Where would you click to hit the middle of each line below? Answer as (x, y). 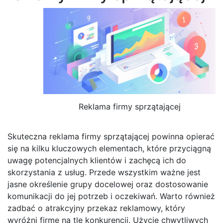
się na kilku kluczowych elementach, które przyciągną (109, 149)
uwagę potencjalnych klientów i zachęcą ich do (97, 161)
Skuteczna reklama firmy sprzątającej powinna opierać (111, 137)
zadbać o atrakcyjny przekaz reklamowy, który (96, 208)
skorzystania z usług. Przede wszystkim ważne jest (104, 172)
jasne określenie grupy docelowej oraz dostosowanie (108, 184)
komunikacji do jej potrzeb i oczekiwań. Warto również (111, 196)
